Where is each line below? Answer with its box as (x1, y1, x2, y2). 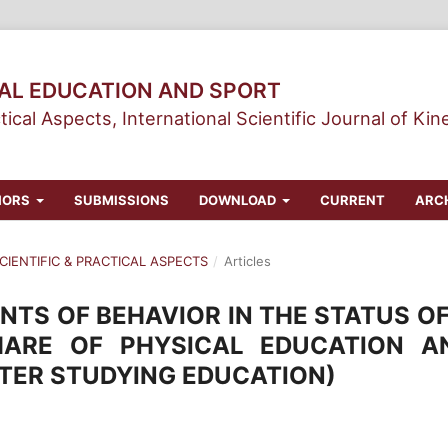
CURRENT (320, 191, 386, 208)
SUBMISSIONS (74, 191, 169, 208)
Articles (223, 252, 271, 269)
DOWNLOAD (199, 191, 279, 208)
